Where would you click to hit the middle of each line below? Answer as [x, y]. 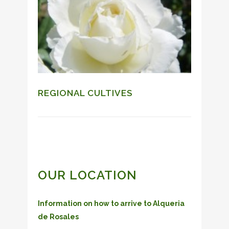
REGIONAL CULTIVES [85, 93]
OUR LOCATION [87, 175]
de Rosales [58, 216]
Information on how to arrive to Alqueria [111, 203]
